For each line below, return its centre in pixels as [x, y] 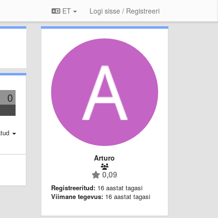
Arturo [105, 157]
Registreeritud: [73, 187]
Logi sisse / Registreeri [125, 11]
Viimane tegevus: [77, 196]
